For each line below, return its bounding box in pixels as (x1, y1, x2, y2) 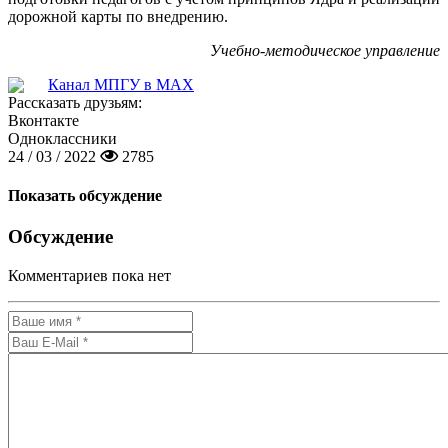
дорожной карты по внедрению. (8, 7, 228, 25)
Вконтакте (8, 111, 79, 129)
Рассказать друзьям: (8, 93, 142, 111)
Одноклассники (8, 129, 117, 147)
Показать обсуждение (8, 187, 162, 205)
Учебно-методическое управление (210, 41, 440, 59)
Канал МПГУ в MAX (48, 75, 194, 93)
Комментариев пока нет (8, 267, 171, 285)
